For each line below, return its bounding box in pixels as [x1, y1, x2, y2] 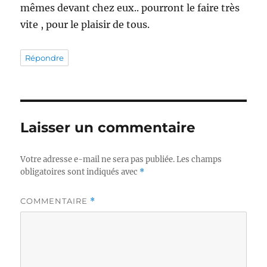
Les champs [176, 154, 222, 165]
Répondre [25, 53, 64, 63]
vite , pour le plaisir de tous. [20, 18, 150, 31]
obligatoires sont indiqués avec [20, 167, 140, 178]
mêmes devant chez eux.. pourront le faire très [20, 2, 240, 14]
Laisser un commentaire [20, 119, 196, 136]
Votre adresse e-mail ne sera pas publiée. [20, 154, 175, 165]
